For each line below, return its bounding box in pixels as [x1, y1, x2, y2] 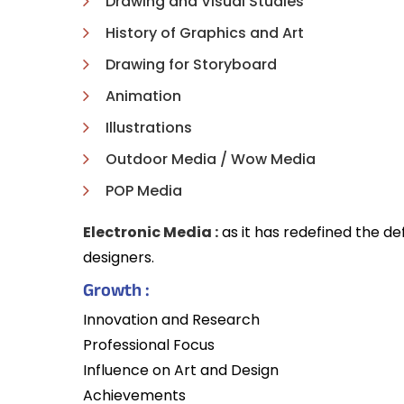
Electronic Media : [83, 222, 218, 243]
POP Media [106, 180, 182, 201]
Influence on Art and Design [83, 360, 279, 381]
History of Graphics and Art [106, 23, 304, 43]
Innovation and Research [83, 309, 260, 330]
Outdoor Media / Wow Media [106, 149, 316, 170]
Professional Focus [83, 335, 215, 355]
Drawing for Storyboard [106, 54, 277, 75]
